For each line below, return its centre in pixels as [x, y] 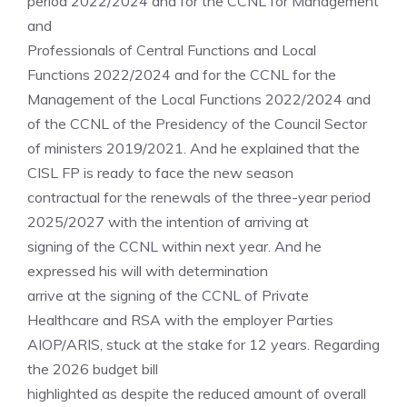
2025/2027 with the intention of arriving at [168, 222]
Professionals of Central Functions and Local [172, 50]
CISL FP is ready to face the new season [160, 173]
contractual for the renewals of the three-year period [199, 197]
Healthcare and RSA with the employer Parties [180, 320]
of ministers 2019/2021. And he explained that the [194, 148]
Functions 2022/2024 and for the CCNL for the [182, 74]
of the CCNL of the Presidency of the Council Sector [197, 124]
